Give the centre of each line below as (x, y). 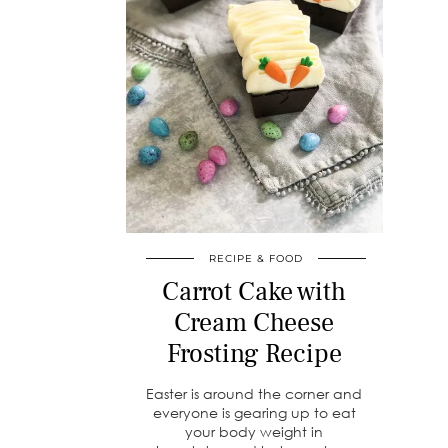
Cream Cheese (254, 323)
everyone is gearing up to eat (254, 413)
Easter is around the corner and (254, 394)
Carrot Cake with (254, 292)
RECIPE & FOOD (256, 259)
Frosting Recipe (254, 354)
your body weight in (254, 432)
